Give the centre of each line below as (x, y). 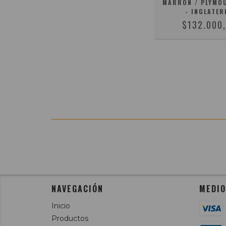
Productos (70, 218)
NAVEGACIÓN (77, 188)
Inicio (61, 206)
